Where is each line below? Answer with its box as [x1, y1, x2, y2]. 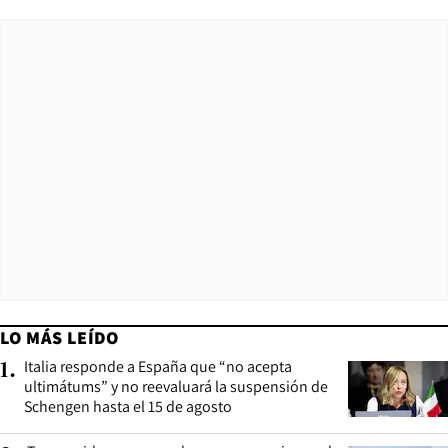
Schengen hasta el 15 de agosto [24, 395, 232, 417]
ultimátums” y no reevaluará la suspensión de [24, 375, 328, 397]
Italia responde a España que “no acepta [24, 355, 292, 377]
